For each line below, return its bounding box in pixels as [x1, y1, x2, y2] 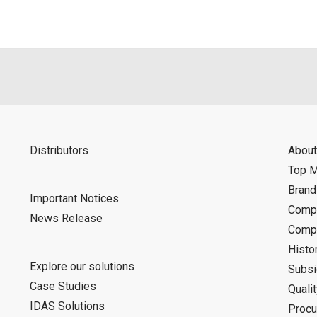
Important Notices [29, 192, 119, 205]
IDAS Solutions [29, 299, 105, 313]
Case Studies [29, 279, 96, 293]
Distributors [29, 144, 88, 157]
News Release [29, 212, 103, 225]
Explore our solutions [29, 260, 134, 273]
